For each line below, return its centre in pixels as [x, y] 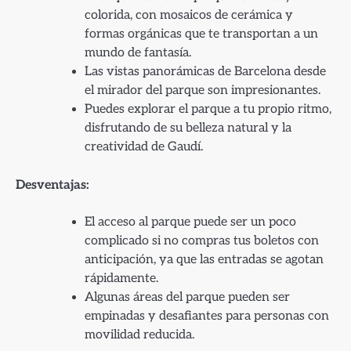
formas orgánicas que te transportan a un [201, 34]
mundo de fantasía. [138, 52]
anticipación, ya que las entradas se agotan [204, 259]
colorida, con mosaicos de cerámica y [189, 15]
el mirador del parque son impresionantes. [203, 90]
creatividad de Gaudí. [144, 147]
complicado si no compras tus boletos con [202, 241]
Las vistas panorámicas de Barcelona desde [205, 71]
